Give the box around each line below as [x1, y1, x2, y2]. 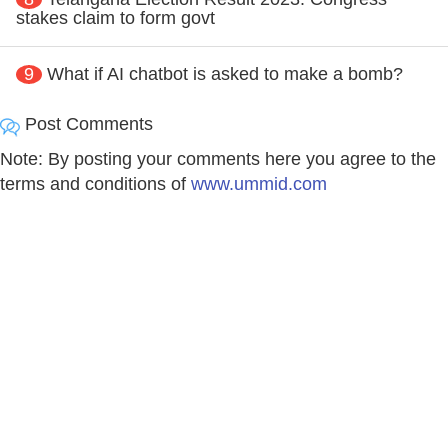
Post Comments [20, 113, 153, 134]
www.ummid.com [191, 173, 327, 194]
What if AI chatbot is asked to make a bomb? [47, 63, 403, 84]
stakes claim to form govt [16, 7, 215, 28]
